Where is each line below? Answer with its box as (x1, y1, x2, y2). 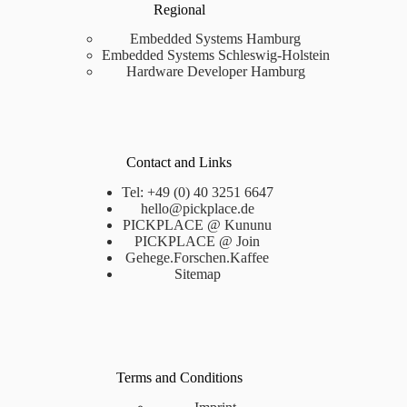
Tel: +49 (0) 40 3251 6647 (121, 184, 273, 201)
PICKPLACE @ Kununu (123, 217, 273, 233)
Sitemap (174, 266, 221, 283)
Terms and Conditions (115, 370, 243, 386)
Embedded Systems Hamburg (130, 31, 302, 47)
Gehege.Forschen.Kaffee (125, 250, 270, 266)
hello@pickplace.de (140, 201, 254, 217)
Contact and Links (126, 154, 233, 171)
